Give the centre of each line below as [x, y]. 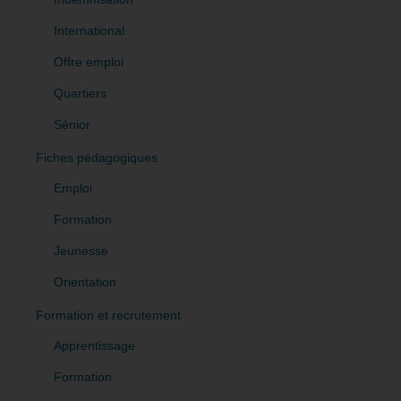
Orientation [85, 282]
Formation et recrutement [108, 315]
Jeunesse [81, 250]
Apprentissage [94, 345]
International [89, 30]
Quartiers [80, 93]
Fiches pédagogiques [97, 157]
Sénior [72, 124]
